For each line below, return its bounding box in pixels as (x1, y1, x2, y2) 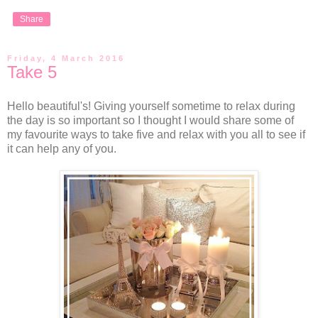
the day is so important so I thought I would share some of (7, 114, 294, 126)
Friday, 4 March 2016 (7, 53, 125, 62)
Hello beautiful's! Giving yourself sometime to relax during (7, 99, 295, 112)
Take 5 (7, 62, 57, 82)
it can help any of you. (7, 142, 116, 155)
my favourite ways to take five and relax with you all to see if (7, 128, 305, 141)
